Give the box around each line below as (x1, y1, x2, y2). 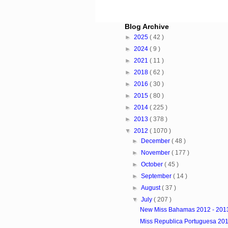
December (141, 137, 172, 145)
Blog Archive (124, 22, 169, 31)
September (141, 173, 173, 180)
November (141, 149, 172, 157)
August (141, 184, 162, 192)
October (141, 161, 164, 168)
